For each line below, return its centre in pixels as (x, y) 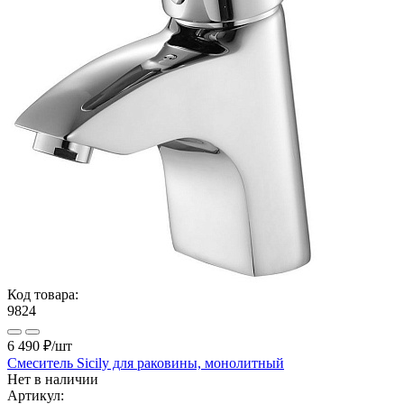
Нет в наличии (53, 379)
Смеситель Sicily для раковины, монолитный (146, 363)
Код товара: (43, 294)
